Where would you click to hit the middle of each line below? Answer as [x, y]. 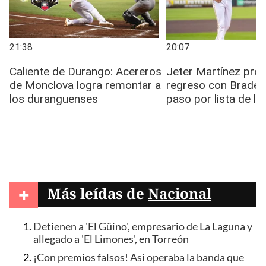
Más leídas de [98, 193]
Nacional [180, 193]
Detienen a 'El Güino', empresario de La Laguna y [143, 227]
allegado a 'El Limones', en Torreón [111, 239]
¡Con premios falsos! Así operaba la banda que [139, 257]
